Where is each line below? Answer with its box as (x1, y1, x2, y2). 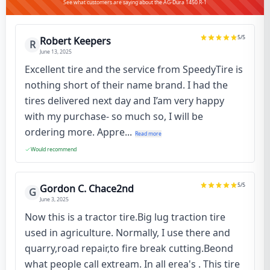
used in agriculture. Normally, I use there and (25, 226, 230, 239)
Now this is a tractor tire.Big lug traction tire (25, 210, 225, 224)
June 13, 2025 (40, 48, 72, 55)
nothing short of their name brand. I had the (25, 78, 228, 92)
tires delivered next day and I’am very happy (25, 94, 224, 107)
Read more (135, 130, 162, 137)
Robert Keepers (40, 34, 111, 48)
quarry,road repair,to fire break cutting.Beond (25, 242, 233, 255)
